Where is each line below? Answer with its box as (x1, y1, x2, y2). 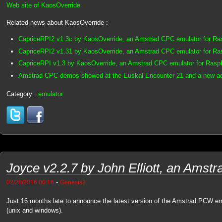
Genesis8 (59, 178, 86, 185)
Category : (6, 90, 38, 98)
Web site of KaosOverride (6, 1, 80, 9)
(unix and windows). (6, 206, 63, 214)
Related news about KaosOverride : (6, 18, 108, 26)
